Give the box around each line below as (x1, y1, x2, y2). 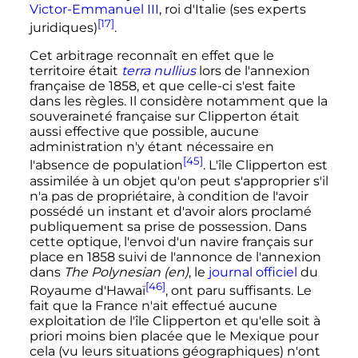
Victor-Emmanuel (29, 2, 147, 18)
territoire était (29, 63, 121, 79)
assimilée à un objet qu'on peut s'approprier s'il (29, 173, 328, 189)
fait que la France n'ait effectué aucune (29, 298, 277, 314)
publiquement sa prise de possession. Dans (29, 218, 307, 234)
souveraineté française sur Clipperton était (29, 109, 300, 125)
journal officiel (208, 264, 297, 280)
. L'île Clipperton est (202, 157, 328, 173)
